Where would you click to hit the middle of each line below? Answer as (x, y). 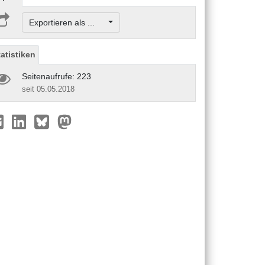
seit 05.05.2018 (48, 89)
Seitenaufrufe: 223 (56, 76)
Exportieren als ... (67, 22)
